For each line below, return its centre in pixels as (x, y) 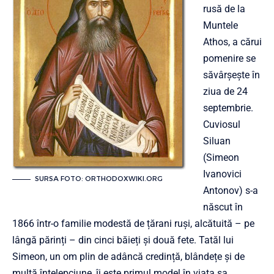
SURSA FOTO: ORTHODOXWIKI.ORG (99, 179)
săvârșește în (231, 75)
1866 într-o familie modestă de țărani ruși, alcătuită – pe (133, 224)
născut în (223, 207)
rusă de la (224, 9)
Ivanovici (222, 174)
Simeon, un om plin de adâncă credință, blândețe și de (128, 257)
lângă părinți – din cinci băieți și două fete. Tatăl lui (123, 240)
